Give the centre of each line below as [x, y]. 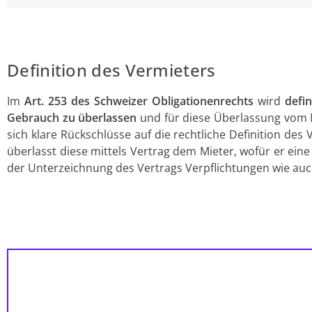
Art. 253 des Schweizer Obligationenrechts [139, 101]
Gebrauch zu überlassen [72, 118]
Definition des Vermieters [111, 70]
